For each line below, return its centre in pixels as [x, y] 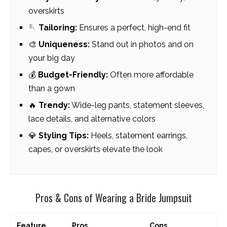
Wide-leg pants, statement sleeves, [137, 105]
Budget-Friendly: [73, 74]
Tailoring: [58, 27]
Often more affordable [151, 74]
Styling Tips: [64, 135]
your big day [52, 58]
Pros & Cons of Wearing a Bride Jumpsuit [113, 197]
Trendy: [54, 105]
